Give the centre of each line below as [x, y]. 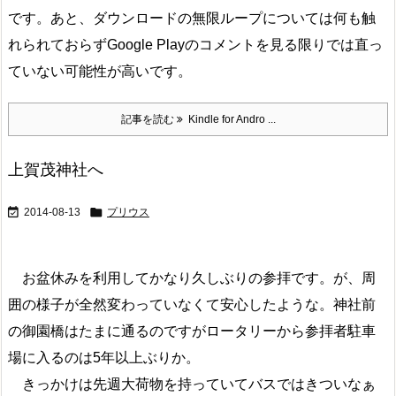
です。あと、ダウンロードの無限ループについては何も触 [192, 18]
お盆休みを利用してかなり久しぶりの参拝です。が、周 [192, 278]
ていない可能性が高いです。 [100, 71]
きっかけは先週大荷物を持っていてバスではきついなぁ [192, 385]
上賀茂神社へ [56, 170]
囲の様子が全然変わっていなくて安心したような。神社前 [192, 305]
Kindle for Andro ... [229, 120]
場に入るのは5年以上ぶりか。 [104, 358]
